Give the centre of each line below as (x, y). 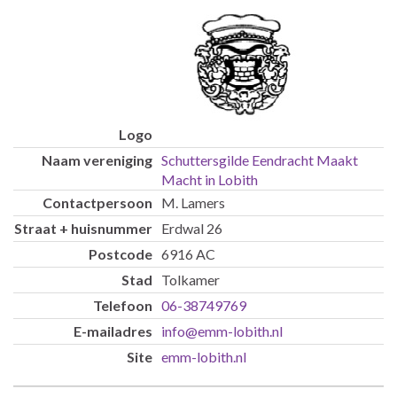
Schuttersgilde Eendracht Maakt (260, 160)
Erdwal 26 (192, 229)
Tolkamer (191, 280)
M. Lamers (193, 203)
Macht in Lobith (210, 180)
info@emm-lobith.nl (222, 331)
